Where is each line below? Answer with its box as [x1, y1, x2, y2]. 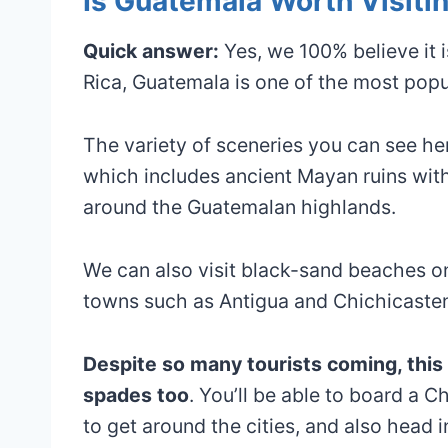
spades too [83, 382, 189, 407]
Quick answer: [83, 38, 219, 63]
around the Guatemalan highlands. [83, 194, 396, 219]
